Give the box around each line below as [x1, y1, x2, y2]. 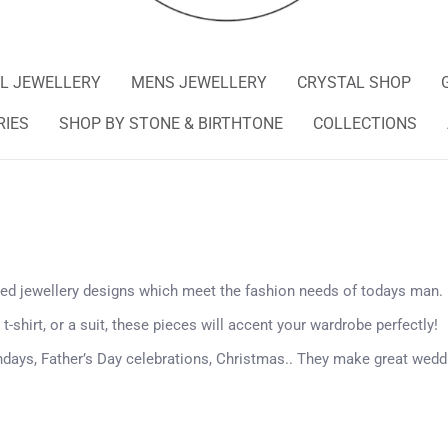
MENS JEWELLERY [131, 72, 267, 92]
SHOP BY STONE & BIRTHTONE [59, 113, 283, 133]
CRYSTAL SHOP [297, 72, 411, 92]
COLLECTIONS [313, 113, 417, 133]
